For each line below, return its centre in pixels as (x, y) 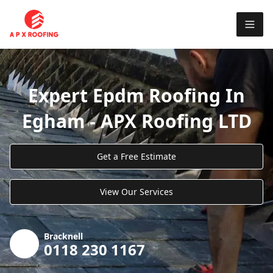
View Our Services (136, 191)
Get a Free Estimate (136, 156)
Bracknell (63, 236)
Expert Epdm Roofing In (136, 95)
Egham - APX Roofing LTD (136, 121)
